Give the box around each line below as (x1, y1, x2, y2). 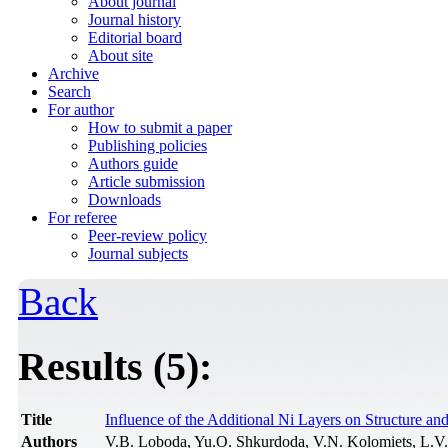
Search (48, 83, 91, 100)
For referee (48, 209, 117, 226)
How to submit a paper (88, 119, 232, 136)
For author (48, 101, 114, 118)
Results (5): (18, 343, 212, 389)
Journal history (88, 11, 181, 28)
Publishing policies (88, 137, 207, 154)
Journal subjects (88, 245, 188, 262)
